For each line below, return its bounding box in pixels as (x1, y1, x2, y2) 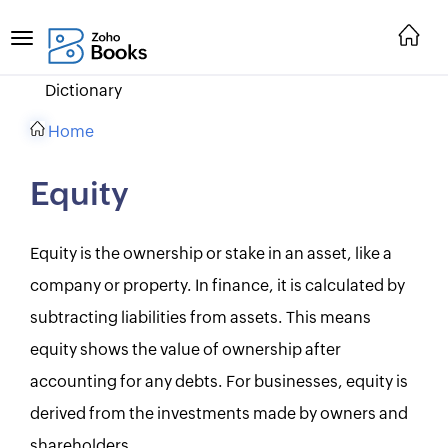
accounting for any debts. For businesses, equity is (30, 374, 408, 390)
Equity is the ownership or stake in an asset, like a (30, 246, 392, 262)
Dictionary (45, 83, 122, 99)
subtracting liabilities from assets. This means (30, 310, 371, 326)
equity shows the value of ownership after (30, 342, 341, 358)
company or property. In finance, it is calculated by (30, 278, 405, 294)
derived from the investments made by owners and (30, 406, 408, 422)
